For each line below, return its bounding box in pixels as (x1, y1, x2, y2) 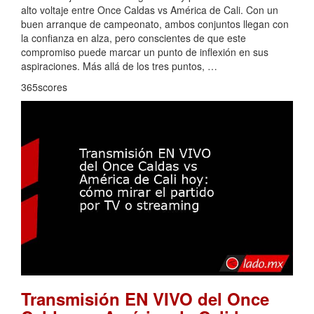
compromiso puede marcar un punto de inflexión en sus (21, 44, 268, 59)
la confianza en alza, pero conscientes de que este (21, 30, 246, 45)
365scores (21, 79, 67, 94)
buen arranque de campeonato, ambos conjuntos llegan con (21, 16, 289, 31)
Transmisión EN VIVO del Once (21, 287, 269, 311)
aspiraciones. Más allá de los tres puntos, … (21, 58, 217, 73)
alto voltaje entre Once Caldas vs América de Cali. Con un (21, 2, 278, 17)
